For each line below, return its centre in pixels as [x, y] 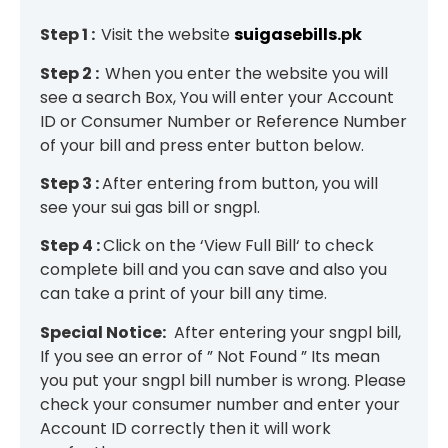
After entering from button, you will [240, 184]
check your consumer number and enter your [220, 404]
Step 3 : [71, 184]
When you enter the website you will [246, 73]
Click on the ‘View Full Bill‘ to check [238, 246]
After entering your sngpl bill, [283, 332]
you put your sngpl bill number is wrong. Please [223, 380]
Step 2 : [72, 73]
